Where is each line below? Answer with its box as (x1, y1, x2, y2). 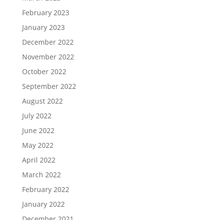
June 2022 (22, 126, 55, 135)
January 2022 (22, 199, 65, 209)
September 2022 (22, 82, 76, 91)
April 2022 (22, 155, 55, 165)
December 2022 (22, 37, 74, 47)
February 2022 (22, 185, 69, 194)
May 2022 (22, 140, 54, 150)
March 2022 (22, 170, 61, 179)
